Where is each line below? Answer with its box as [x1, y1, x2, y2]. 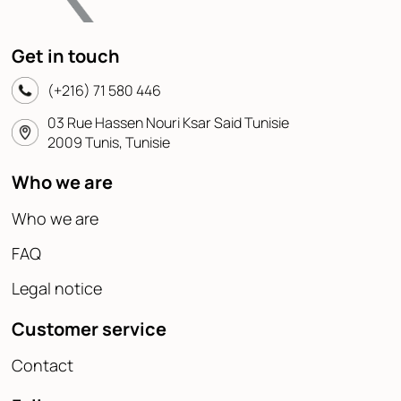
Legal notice [12, 277, 102, 300]
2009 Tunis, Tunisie [47, 132, 170, 153]
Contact [12, 354, 73, 377]
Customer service [12, 317, 166, 342]
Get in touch [12, 44, 120, 69]
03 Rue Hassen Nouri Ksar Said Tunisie [47, 113, 289, 133]
